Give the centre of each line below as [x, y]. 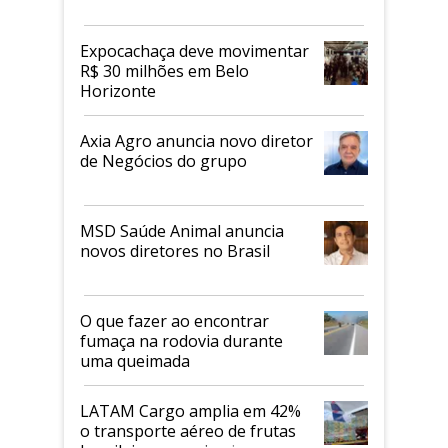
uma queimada [135, 361]
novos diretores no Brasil [175, 251]
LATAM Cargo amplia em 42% [190, 411]
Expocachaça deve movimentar [194, 51]
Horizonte [118, 91]
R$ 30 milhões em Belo [164, 71]
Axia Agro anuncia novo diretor [196, 141]
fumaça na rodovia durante [181, 341]
